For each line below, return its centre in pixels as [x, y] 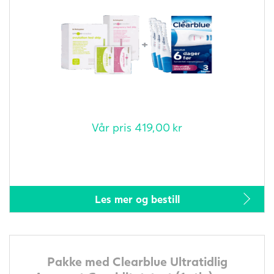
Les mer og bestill [137, 199]
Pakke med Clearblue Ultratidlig [137, 261]
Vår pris [113, 127]
